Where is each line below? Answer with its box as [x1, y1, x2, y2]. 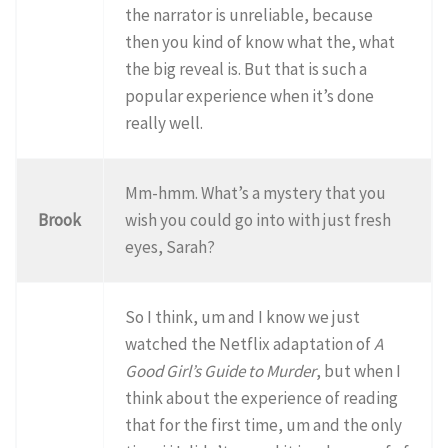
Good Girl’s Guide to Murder [125, 359, 317, 382]
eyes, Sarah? [125, 235, 216, 258]
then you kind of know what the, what [125, 30, 396, 53]
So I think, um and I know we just [125, 305, 361, 328]
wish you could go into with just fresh [125, 208, 392, 231]
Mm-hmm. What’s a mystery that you [125, 181, 387, 204]
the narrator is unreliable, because [125, 3, 374, 26]
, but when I [316, 359, 402, 382]
